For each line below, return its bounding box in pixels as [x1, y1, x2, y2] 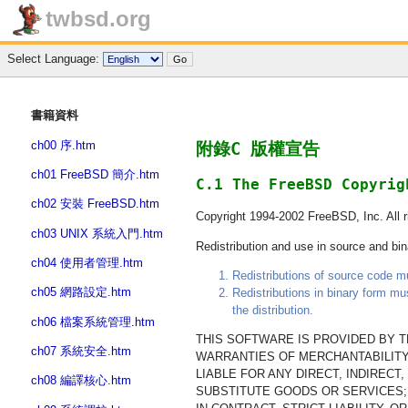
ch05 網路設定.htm [31, 285, 131, 300]
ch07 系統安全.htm [31, 343, 131, 358]
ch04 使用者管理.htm [31, 255, 143, 270]
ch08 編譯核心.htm [31, 373, 131, 388]
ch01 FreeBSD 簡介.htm [31, 167, 159, 181]
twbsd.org [46, 6, 151, 31]
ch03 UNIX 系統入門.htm [31, 226, 163, 240]
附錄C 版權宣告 [196, 138, 320, 158]
